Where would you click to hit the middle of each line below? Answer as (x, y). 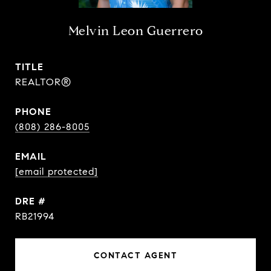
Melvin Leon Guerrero (135, 31)
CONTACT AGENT (135, 256)
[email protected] (57, 171)
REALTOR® (43, 82)
